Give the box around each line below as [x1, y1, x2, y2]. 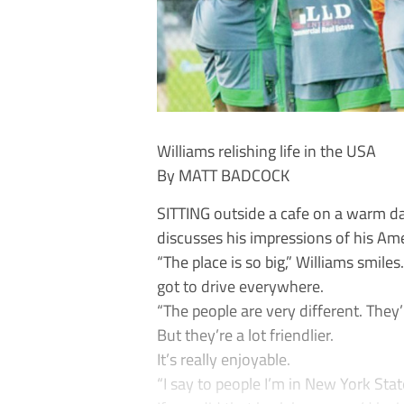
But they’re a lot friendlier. [157, 322, 334, 348]
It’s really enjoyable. [157, 346, 290, 372]
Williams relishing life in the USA [157, 138, 376, 164]
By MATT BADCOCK [157, 162, 289, 188]
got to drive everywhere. [157, 273, 324, 299]
